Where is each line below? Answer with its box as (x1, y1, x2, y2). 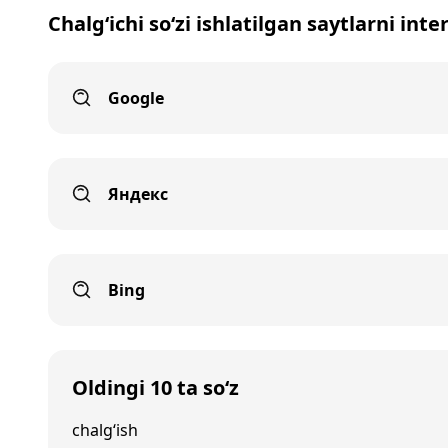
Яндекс (108, 183, 168, 205)
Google (108, 87, 164, 109)
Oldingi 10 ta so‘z (72, 374, 239, 401)
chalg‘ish (72, 419, 138, 441)
